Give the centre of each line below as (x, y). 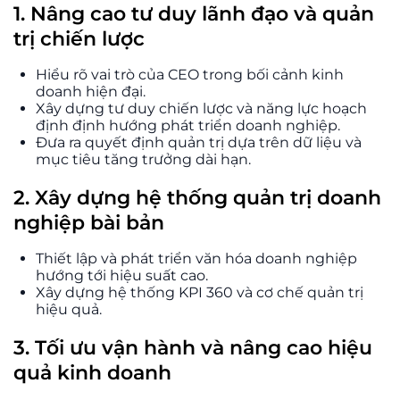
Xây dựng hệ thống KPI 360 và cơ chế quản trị (200, 292)
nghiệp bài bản (89, 222)
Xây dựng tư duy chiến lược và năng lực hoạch (201, 108)
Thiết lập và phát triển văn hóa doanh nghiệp (196, 258)
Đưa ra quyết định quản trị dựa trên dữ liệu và (199, 142)
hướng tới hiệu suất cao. (122, 275)
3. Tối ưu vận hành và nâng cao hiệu (193, 347)
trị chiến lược (79, 38)
